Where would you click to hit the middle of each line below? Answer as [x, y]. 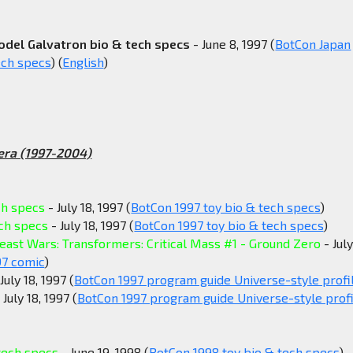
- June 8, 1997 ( [233, 44]
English [83, 62]
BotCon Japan [313, 44]
